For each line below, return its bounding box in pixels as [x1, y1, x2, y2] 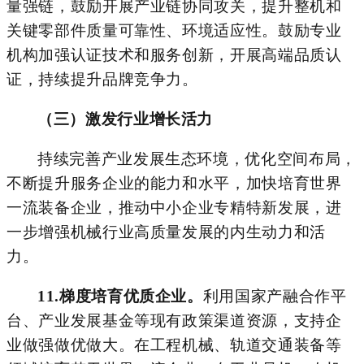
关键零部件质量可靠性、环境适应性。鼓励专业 [6, 21, 342, 39]
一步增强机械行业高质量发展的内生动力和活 [6, 223, 326, 240]
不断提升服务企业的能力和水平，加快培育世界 [6, 174, 342, 192]
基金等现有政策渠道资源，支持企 [102, 311, 342, 329]
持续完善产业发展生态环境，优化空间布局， [37, 149, 357, 167]
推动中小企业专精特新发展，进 [118, 198, 342, 216]
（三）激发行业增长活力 [37, 110, 214, 128]
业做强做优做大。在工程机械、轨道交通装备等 [6, 336, 342, 353]
